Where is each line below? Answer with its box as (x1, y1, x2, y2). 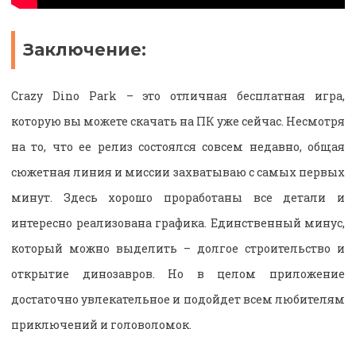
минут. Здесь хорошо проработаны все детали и (11, 189, 345, 205)
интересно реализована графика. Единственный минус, (11, 215, 345, 230)
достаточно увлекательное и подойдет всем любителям (11, 291, 345, 307)
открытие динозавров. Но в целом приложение (11, 265, 345, 281)
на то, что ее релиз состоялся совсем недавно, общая (11, 138, 345, 154)
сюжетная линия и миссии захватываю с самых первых (11, 164, 345, 180)
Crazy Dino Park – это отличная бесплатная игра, (11, 87, 345, 103)
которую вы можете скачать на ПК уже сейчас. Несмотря (11, 113, 345, 129)
